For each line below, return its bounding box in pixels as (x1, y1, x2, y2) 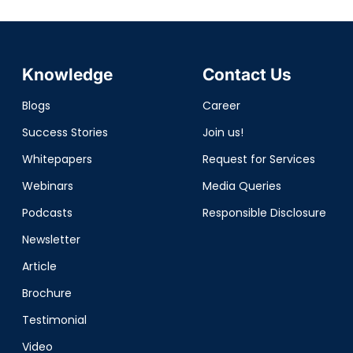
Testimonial (21, 312, 87, 328)
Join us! (202, 124, 243, 140)
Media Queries (202, 178, 281, 194)
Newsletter (21, 232, 80, 247)
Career (202, 98, 240, 113)
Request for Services (202, 151, 315, 167)
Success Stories (21, 124, 108, 140)
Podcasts (21, 205, 72, 221)
